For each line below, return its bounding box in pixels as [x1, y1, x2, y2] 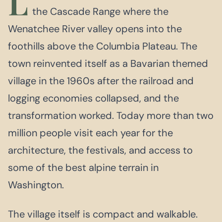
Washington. [8, 178, 64, 191]
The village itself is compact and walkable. [8, 207, 198, 221]
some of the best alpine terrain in [8, 161, 159, 174]
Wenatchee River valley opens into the [8, 22, 182, 35]
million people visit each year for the [8, 126, 173, 139]
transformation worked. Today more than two [8, 109, 214, 122]
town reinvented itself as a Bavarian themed [8, 56, 208, 70]
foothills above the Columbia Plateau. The [8, 39, 197, 53]
